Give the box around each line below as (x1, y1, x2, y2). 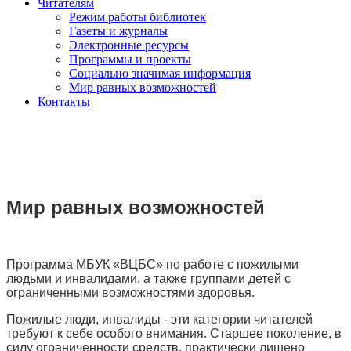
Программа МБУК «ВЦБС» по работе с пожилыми (6, 258, 299, 271)
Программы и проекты (69, 52, 191, 66)
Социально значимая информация (69, 67, 251, 80)
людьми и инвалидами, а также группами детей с (6, 272, 291, 285)
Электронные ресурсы (69, 38, 189, 52)
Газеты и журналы (69, 24, 168, 38)
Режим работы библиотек (69, 10, 206, 24)
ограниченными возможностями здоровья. (6, 286, 255, 299)
